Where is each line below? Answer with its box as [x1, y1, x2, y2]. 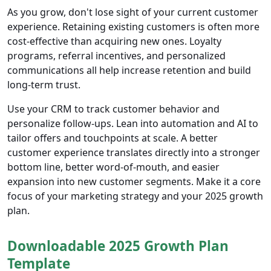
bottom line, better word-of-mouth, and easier [7, 160, 220, 174]
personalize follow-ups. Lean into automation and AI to [7, 117, 258, 131]
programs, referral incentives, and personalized [7, 49, 226, 63]
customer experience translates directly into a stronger [7, 146, 260, 160]
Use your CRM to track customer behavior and [7, 102, 220, 116]
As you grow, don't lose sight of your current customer [7, 5, 258, 19]
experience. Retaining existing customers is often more [7, 20, 260, 34]
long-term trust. [7, 78, 80, 92]
